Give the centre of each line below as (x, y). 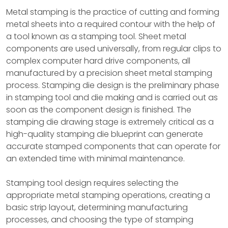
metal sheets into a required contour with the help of (111, 24)
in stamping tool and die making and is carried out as (112, 97)
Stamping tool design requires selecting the (92, 183)
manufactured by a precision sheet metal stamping (109, 73)
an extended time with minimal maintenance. (95, 159)
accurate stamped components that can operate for (113, 146)
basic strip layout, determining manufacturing (97, 207)
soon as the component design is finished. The (99, 110)
